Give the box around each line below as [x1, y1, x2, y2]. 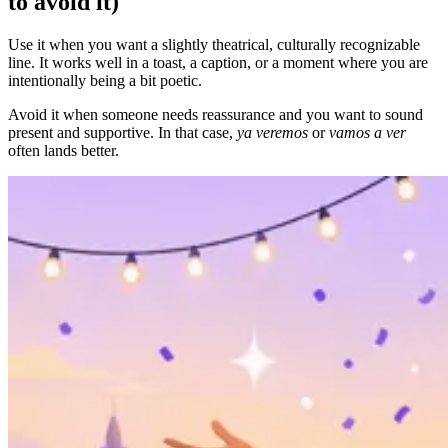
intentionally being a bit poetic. [8, 72, 202, 90]
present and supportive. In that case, [8, 124, 237, 142]
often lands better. [8, 142, 119, 160]
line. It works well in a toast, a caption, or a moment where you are [8, 54, 428, 72]
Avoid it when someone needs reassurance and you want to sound [8, 106, 423, 124]
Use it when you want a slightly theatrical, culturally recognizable [8, 36, 420, 54]
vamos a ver [329, 124, 406, 142]
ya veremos [237, 124, 308, 142]
